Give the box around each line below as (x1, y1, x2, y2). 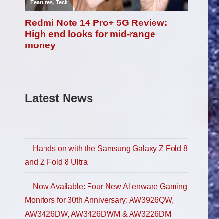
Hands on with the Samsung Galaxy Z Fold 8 (33, 144, 188, 153)
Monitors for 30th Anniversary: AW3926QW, (25, 196, 174, 204)
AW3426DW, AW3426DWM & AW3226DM (25, 209, 171, 218)
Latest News (25, 91, 93, 105)
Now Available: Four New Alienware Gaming (33, 182, 187, 191)
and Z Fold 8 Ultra (25, 158, 88, 167)
